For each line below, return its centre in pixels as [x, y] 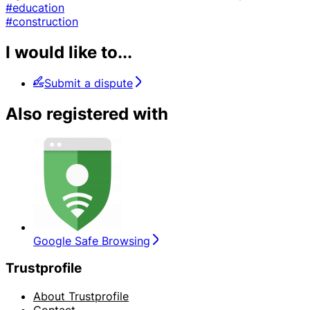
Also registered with [87, 113]
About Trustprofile [81, 296]
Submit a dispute [89, 83]
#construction [42, 21]
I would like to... [69, 52]
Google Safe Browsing [92, 240]
